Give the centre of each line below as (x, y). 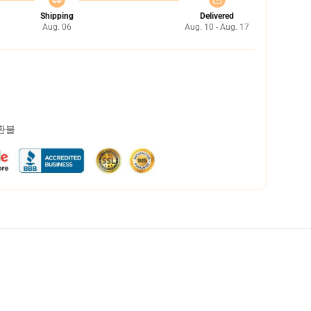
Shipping (57, 16)
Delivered (217, 16)
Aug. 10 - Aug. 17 (217, 27)
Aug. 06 (57, 27)
